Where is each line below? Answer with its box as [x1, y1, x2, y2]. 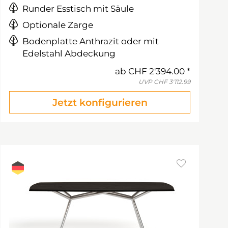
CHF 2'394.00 [128, 66, 185, 76]
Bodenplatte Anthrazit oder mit [22, 36, 159, 46]
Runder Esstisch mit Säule [22, 4, 134, 14]
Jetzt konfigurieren [52, 97, 148, 108]
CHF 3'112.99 [154, 78, 190, 85]
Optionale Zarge [22, 20, 93, 30]
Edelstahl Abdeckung [22, 48, 116, 59]
